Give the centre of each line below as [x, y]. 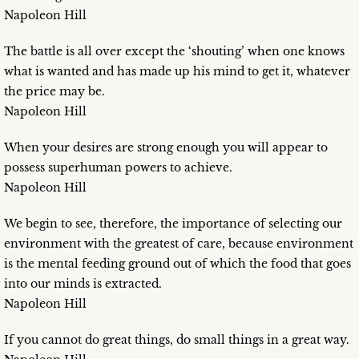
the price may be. [54, 92]
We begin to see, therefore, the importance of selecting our [173, 224]
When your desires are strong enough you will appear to [166, 148]
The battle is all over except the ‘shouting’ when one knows [174, 52]
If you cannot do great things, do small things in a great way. [177, 340]
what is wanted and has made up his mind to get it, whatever [177, 72]
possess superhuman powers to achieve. [118, 168]
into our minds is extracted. [83, 284]
